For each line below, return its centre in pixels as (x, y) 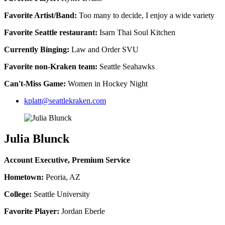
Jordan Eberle (82, 211)
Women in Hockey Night (107, 83)
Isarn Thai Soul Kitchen (136, 32)
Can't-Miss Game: (35, 83)
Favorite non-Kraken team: (51, 66)
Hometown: (24, 177)
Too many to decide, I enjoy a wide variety (146, 15)
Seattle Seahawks (126, 66)
